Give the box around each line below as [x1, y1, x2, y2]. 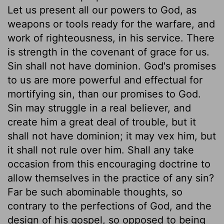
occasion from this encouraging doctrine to [7, 157, 210, 170]
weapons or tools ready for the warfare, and [7, 17, 215, 30]
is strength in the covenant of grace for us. [7, 45, 209, 58]
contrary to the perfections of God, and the [7, 199, 211, 212]
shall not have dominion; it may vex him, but [7, 129, 216, 142]
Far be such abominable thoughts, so [7, 185, 182, 198]
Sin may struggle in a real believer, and [7, 101, 191, 114]
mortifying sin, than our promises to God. [7, 87, 201, 100]
